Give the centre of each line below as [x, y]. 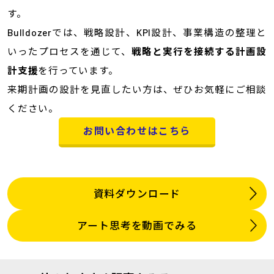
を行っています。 [78, 70]
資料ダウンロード [137, 193]
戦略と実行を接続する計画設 [199, 51]
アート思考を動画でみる [137, 225]
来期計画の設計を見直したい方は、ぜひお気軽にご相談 [137, 89]
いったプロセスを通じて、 [69, 51]
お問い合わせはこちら [137, 131]
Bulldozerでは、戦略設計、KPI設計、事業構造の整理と [137, 32]
